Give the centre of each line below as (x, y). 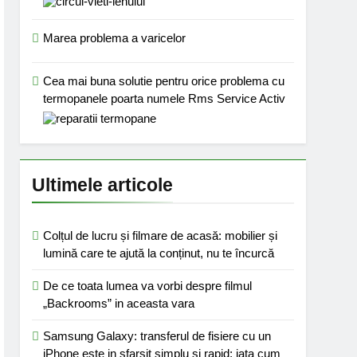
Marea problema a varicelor (115, 38)
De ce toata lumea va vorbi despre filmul (148, 286)
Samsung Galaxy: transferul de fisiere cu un (157, 336)
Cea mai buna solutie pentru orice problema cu (164, 81)
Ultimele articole (103, 185)
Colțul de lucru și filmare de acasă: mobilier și (161, 235)
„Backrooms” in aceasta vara (119, 303)
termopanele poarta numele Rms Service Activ (165, 98)
